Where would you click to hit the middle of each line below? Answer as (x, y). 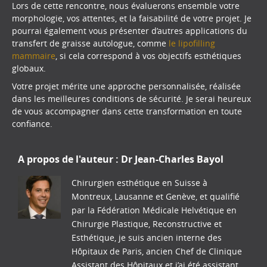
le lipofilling (192, 43)
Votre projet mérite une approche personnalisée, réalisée (126, 86)
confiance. (32, 124)
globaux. (29, 68)
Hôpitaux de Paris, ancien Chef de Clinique (157, 251)
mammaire (34, 55)
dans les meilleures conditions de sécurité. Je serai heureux (131, 99)
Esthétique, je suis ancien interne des (147, 237)
